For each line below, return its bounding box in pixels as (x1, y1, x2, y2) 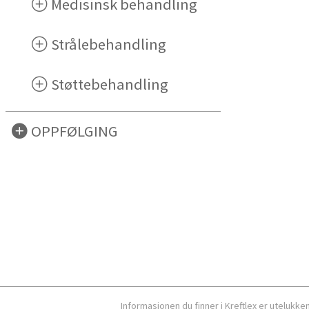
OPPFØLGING (31, 121, 119, 141)
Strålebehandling (51, 34, 167, 54)
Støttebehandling (51, 74, 169, 94)
